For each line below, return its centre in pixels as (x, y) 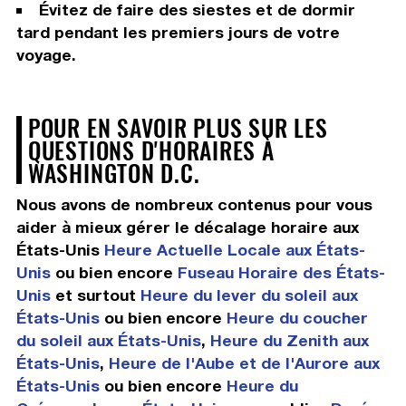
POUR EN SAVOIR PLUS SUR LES (178, 127)
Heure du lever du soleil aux (249, 295)
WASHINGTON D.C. (114, 173)
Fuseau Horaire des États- (281, 273)
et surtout (95, 295)
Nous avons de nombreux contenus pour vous (194, 205)
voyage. (46, 55)
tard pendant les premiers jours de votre (178, 33)
